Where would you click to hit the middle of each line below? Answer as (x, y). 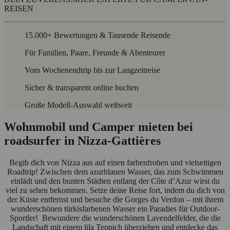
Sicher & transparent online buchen (82, 88)
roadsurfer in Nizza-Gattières (82, 141)
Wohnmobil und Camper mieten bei (99, 127)
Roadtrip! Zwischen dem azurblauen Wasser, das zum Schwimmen (115, 172)
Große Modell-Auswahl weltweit (78, 105)
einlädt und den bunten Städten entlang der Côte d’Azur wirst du (115, 181)
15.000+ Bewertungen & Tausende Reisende (98, 35)
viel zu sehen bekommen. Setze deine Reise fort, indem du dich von (115, 190)
